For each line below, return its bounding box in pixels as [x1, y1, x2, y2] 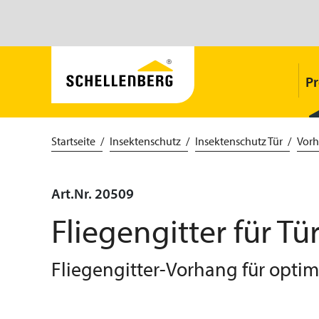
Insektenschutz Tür [195, 134, 283, 148]
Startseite [51, 134, 95, 148]
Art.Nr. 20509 [51, 184, 134, 202]
